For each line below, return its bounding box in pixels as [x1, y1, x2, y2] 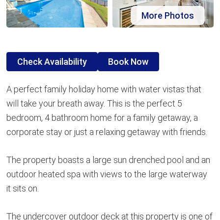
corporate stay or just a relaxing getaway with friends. [6, 127, 208, 137]
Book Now [108, 56, 149, 67]
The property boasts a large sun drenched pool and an [6, 155, 211, 165]
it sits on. [6, 183, 39, 194]
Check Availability [17, 56, 87, 67]
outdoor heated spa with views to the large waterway [6, 169, 208, 180]
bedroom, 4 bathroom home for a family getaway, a [6, 112, 198, 123]
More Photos [141, 10, 194, 21]
